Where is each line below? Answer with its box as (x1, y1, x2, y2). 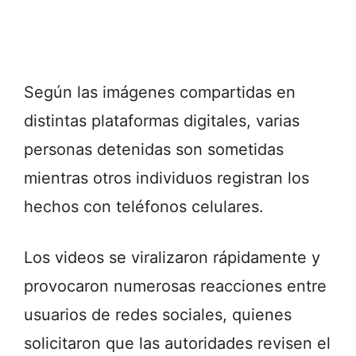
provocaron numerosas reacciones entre (24, 276, 327, 296)
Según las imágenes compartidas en (24, 82, 296, 102)
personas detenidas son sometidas (24, 139, 284, 159)
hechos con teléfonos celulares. (24, 196, 264, 216)
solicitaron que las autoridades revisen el (24, 333, 331, 353)
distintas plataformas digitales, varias (24, 110, 300, 130)
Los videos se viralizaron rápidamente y (24, 247, 320, 267)
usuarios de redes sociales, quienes (24, 304, 292, 324)
